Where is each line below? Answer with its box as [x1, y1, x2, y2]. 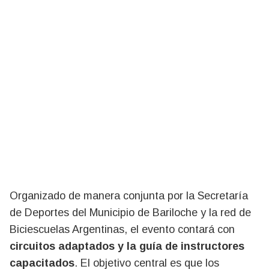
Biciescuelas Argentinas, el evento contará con [10, 223, 235, 235]
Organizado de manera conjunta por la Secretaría [10, 189, 248, 202]
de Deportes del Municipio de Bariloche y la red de [10, 206, 251, 219]
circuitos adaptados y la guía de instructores [10, 240, 244, 252]
